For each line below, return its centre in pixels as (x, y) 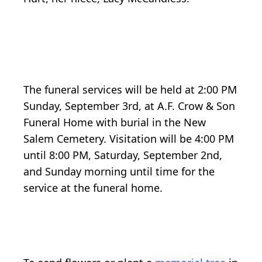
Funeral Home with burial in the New (115, 123)
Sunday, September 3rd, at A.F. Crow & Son (129, 106)
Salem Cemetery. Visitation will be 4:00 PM (129, 139)
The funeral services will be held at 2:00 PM (130, 90)
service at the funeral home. (93, 188)
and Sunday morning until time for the (119, 172)
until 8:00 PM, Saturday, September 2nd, (123, 155)
